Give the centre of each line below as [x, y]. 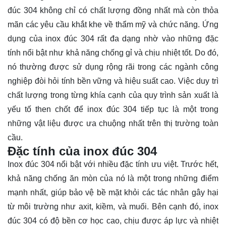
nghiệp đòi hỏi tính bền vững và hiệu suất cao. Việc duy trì [113, 81]
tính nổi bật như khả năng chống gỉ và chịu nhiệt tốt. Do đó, [113, 52]
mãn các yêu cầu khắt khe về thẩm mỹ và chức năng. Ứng [113, 24]
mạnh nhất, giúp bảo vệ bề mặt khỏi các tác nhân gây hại [113, 192]
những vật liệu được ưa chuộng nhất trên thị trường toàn [113, 123]
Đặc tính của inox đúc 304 [82, 151]
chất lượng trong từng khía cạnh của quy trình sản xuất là [113, 95]
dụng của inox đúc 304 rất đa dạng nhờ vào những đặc [113, 38]
